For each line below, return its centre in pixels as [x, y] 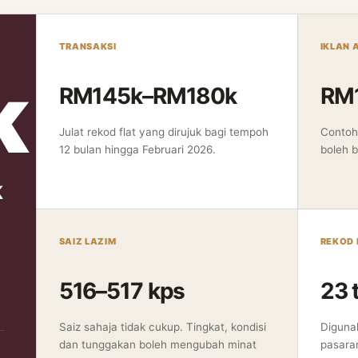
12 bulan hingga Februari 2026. [137, 149]
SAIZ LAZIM [88, 241]
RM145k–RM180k [148, 96]
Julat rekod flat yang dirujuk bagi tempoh [163, 132]
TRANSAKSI [88, 46]
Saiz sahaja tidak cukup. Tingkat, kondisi [162, 326]
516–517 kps [122, 290]
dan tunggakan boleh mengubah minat [157, 344]
